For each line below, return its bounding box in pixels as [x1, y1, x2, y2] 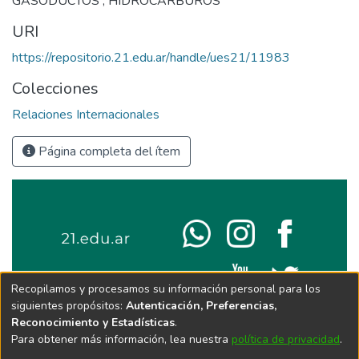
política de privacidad [232, 331, 340, 347]
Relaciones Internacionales [12, 105, 159, 123]
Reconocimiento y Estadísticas [11, 314, 175, 330]
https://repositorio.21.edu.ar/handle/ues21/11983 [12, 48, 290, 67]
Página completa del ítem [35, 142, 180, 160]
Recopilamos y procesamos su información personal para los [11, 280, 321, 296]
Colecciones [12, 77, 99, 99]
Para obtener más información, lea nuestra [11, 331, 232, 347]
